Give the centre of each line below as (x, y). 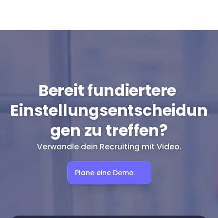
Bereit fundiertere (107, 91)
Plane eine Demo (104, 173)
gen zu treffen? (109, 130)
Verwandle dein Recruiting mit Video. (109, 147)
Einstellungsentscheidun (109, 110)
